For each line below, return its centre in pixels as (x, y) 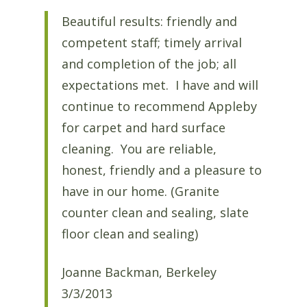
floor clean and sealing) (130, 234)
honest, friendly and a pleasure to (161, 170)
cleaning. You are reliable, (139, 149)
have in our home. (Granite (140, 192)
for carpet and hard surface (143, 128)
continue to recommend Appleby (159, 107)
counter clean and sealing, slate (155, 213)
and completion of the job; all (149, 64)
